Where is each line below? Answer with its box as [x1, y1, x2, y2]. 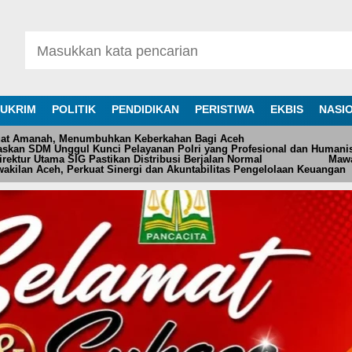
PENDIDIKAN [111, 103, 179, 115]
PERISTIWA [194, 103, 255, 115]
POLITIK [51, 103, 96, 115]
